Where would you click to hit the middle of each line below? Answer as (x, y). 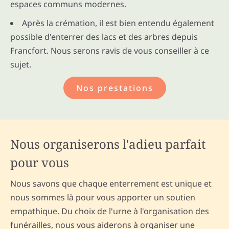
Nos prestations (114, 88)
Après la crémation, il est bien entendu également (118, 23)
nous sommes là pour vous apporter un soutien (103, 198)
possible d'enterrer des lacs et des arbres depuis (104, 37)
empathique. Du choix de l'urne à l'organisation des (110, 211)
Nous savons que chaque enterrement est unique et (111, 184)
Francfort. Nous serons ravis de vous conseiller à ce (110, 51)
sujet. (21, 65)
